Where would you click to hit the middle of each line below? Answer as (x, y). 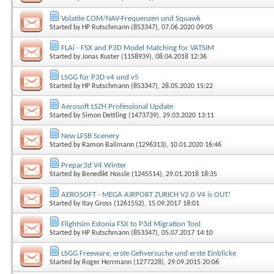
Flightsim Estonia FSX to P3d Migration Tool (131, 224)
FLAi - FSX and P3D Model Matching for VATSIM (138, 48)
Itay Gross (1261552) (113, 203)
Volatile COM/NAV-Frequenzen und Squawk (131, 18)
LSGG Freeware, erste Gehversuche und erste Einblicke (149, 253)
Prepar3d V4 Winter (94, 165)
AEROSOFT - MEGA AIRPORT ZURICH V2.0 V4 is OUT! (146, 194)
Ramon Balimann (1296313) (124, 145)
